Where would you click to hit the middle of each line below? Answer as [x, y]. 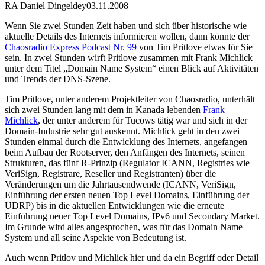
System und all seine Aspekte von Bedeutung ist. [96, 237]
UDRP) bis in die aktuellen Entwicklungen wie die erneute [114, 205]
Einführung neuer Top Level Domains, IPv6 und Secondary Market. [132, 216]
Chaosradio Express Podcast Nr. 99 [71, 47]
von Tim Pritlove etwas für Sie [195, 47]
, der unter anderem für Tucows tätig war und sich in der [143, 120]
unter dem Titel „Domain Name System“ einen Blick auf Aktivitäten [132, 68]
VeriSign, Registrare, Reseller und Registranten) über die [110, 173]
